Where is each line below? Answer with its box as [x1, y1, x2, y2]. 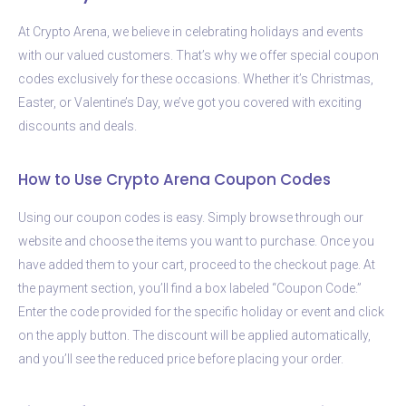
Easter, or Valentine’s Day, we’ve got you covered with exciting [18, 94, 362, 110]
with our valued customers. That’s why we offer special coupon [18, 47, 379, 63]
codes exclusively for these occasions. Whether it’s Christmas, [18, 71, 373, 86]
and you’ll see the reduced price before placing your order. [18, 351, 343, 366]
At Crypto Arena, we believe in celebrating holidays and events [18, 24, 363, 39]
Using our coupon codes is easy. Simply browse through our [18, 209, 363, 225]
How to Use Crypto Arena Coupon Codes [18, 168, 331, 190]
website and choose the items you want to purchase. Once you [18, 233, 374, 248]
